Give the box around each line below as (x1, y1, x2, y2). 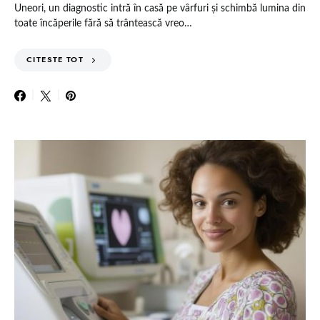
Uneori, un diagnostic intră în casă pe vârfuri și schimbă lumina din (14, 3, 306, 14)
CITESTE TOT (26, 54, 84, 65)
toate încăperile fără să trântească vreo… (14, 18, 192, 29)
